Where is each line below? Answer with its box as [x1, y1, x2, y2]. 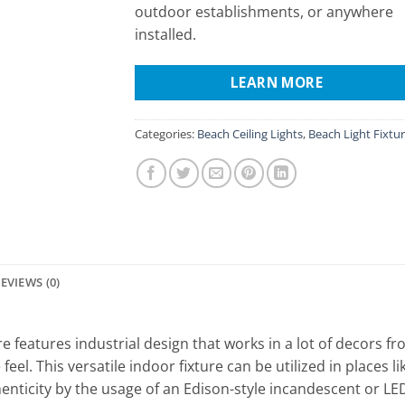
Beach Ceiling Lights [197, 125, 303, 142]
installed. [135, 24, 196, 44]
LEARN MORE [230, 71, 324, 92]
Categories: [135, 125, 197, 142]
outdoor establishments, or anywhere [135, 2, 393, 22]
